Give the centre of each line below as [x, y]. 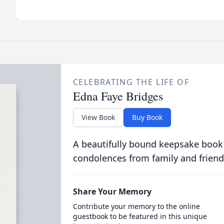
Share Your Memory [112, 191]
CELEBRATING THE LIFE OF [131, 82]
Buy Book [147, 117]
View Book [98, 117]
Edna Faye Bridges [118, 96]
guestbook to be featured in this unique [140, 216]
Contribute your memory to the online [136, 206]
